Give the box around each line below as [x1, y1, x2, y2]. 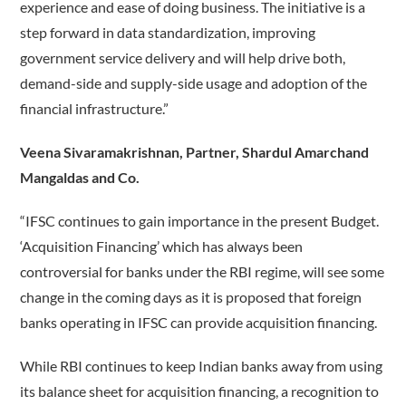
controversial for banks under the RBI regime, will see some [20, 263, 385, 281]
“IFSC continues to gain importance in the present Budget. [20, 212, 380, 230]
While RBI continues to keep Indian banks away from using [20, 357, 383, 375]
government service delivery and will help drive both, [20, 49, 346, 67]
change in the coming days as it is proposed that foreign [20, 288, 362, 306]
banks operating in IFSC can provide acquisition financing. [20, 314, 378, 332]
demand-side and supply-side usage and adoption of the [20, 74, 368, 92]
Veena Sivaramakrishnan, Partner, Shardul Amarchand [20, 143, 370, 161]
